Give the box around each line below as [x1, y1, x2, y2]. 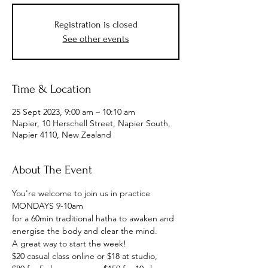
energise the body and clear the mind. [12, 226, 157, 236]
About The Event [12, 163, 92, 176]
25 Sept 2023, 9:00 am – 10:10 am [12, 106, 135, 117]
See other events [62, 33, 129, 44]
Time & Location [12, 83, 92, 96]
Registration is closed [54, 19, 138, 30]
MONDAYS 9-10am [12, 200, 83, 211]
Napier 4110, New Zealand [12, 129, 111, 140]
